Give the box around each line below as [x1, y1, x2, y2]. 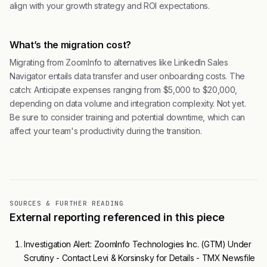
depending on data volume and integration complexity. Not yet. [10, 98, 246, 109]
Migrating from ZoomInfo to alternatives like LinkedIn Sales [10, 57, 228, 68]
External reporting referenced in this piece [10, 211, 225, 224]
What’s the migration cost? [10, 39, 131, 51]
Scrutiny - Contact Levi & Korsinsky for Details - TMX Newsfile [24, 253, 255, 263]
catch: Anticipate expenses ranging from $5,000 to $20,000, [10, 85, 238, 95]
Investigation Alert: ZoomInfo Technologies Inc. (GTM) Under [24, 239, 252, 250]
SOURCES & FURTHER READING [10, 199, 124, 208]
